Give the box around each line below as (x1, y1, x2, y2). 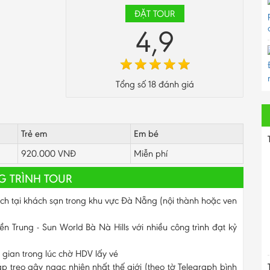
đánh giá (155, 78, 194, 90)
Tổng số (115, 78, 148, 90)
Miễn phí (134, 147, 168, 159)
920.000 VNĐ (21, 147, 76, 159)
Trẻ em (21, 127, 47, 139)
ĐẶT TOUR (134, 7, 175, 19)
